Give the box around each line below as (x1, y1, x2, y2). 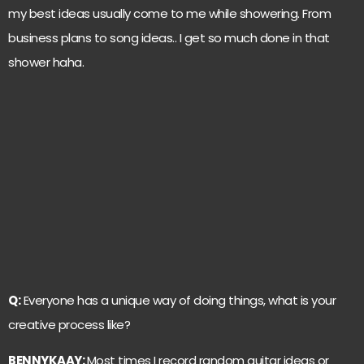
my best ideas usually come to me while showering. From (8, 5, 331, 23)
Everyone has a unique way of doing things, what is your (20, 291, 336, 309)
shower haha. (8, 54, 84, 71)
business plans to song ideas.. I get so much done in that (8, 29, 330, 47)
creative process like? (8, 315, 130, 333)
